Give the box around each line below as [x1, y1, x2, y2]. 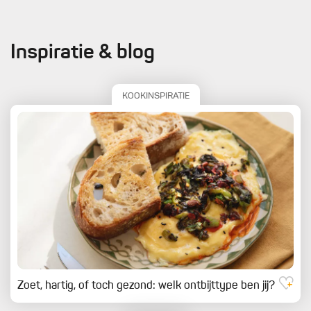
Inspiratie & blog [10, 43, 155, 64]
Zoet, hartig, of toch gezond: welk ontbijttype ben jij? [17, 280, 275, 292]
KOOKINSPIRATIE [121, 91, 190, 101]
